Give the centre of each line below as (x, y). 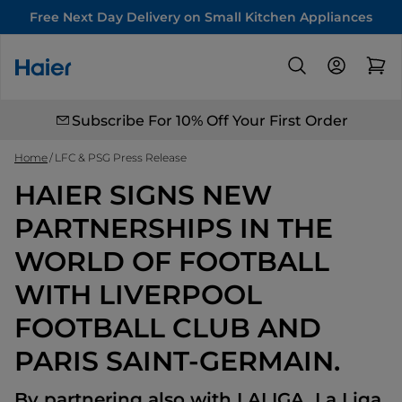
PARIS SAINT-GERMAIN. (177, 361)
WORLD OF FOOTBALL (172, 262)
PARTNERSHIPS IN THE (174, 228)
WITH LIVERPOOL (138, 295)
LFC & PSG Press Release (121, 157)
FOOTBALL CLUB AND (168, 328)
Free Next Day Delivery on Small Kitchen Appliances (201, 17)
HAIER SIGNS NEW (143, 195)
